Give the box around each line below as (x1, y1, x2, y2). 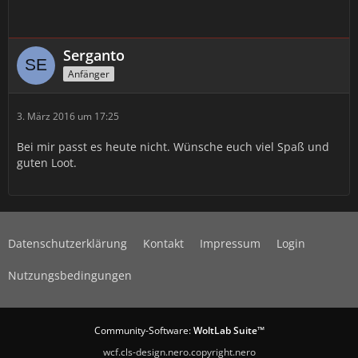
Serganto (63, 46, 125, 65)
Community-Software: (93, 324, 193, 337)
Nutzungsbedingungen (8, 268, 132, 283)
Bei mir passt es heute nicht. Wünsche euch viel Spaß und (17, 139, 329, 154)
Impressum (200, 236, 261, 251)
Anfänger (68, 66, 109, 81)
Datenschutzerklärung (8, 236, 127, 251)
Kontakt (143, 236, 184, 251)
